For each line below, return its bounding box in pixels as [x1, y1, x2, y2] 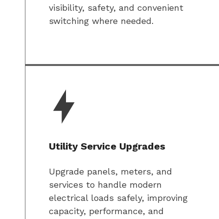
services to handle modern [49, 179, 162, 190]
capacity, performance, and [49, 206, 164, 217]
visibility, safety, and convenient [49, 2, 183, 13]
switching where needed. [49, 16, 153, 26]
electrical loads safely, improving [49, 193, 188, 203]
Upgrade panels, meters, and [49, 166, 172, 177]
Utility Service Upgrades [49, 140, 165, 153]
